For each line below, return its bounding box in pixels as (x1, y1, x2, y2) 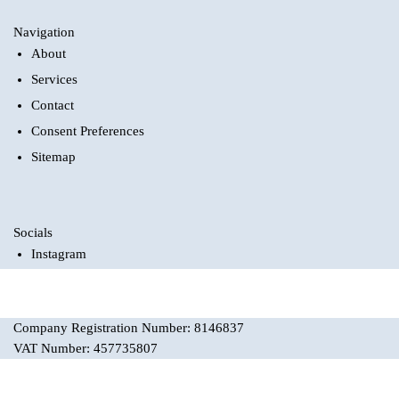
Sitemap (31, 150, 76, 165)
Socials (13, 224, 53, 240)
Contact (31, 98, 74, 113)
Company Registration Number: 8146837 (13, 321, 244, 336)
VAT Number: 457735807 (13, 341, 158, 356)
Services (31, 72, 77, 87)
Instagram (31, 246, 86, 261)
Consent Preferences (31, 124, 144, 139)
